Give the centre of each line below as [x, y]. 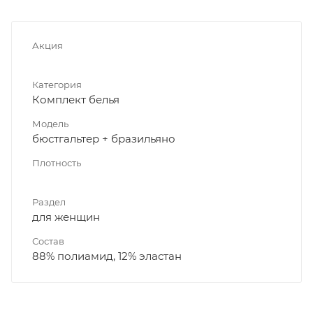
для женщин [66, 217]
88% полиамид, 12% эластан [107, 256]
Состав [48, 241]
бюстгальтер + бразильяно [104, 138]
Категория [57, 84]
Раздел [49, 202]
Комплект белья [76, 99]
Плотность [57, 162]
